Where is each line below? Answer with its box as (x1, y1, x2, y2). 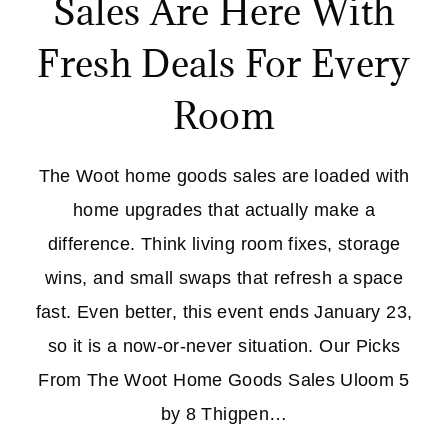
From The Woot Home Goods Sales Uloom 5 (38, 370, 410, 391)
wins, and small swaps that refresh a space (44, 268, 404, 289)
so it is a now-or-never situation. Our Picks (47, 336, 401, 357)
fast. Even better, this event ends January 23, (35, 302, 413, 323)
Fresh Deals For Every (37, 39, 411, 88)
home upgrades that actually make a (72, 200, 376, 221)
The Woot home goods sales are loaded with (38, 166, 410, 187)
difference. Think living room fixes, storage (47, 234, 401, 255)
